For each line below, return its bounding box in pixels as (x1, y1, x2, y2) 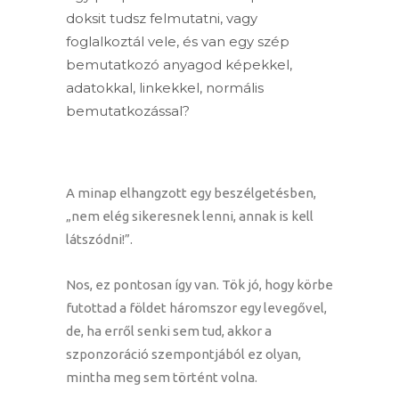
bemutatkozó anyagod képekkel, (66, 56, 292, 74)
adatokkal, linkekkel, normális (66, 79, 264, 97)
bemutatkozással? (66, 102, 190, 120)
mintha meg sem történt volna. (66, 370, 257, 386)
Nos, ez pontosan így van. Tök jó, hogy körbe (66, 277, 333, 293)
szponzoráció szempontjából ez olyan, (66, 346, 301, 362)
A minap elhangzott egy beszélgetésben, (66, 185, 316, 201)
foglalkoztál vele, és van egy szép (66, 33, 289, 51)
